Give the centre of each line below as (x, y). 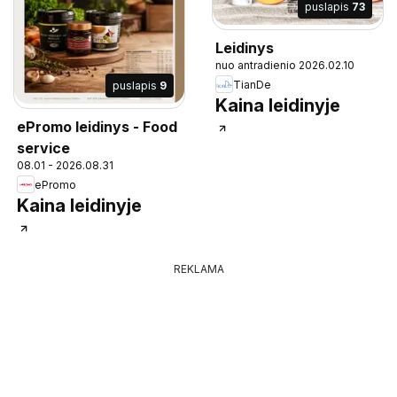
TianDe (252, 84)
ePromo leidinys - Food (97, 127)
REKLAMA (198, 269)
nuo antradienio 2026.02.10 (285, 66)
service (43, 148)
